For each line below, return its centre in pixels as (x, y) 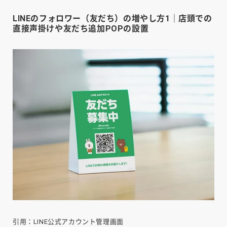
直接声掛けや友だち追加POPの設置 (81, 28)
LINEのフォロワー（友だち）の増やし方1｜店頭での (112, 18)
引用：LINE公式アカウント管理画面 (68, 222)
